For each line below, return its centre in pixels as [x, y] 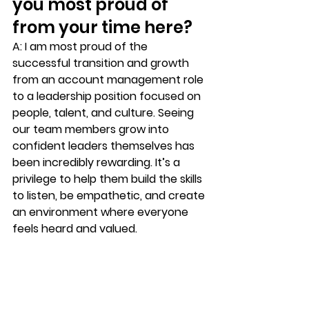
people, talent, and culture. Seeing [104, 113]
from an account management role [109, 80]
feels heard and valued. [75, 229]
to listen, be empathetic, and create [110, 196]
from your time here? [102, 28]
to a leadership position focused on [108, 97]
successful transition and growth [102, 63]
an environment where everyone [102, 212]
